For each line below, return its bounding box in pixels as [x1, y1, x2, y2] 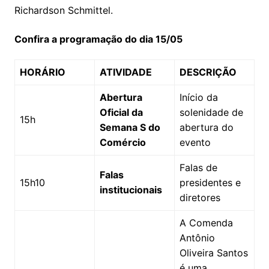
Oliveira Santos [179, 246, 248, 259]
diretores [179, 191, 223, 204]
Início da [179, 91, 218, 103]
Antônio [179, 231, 215, 244]
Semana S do [99, 121, 160, 133]
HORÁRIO [19, 65, 65, 78]
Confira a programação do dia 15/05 [14, 32, 183, 45]
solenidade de [179, 106, 243, 118]
